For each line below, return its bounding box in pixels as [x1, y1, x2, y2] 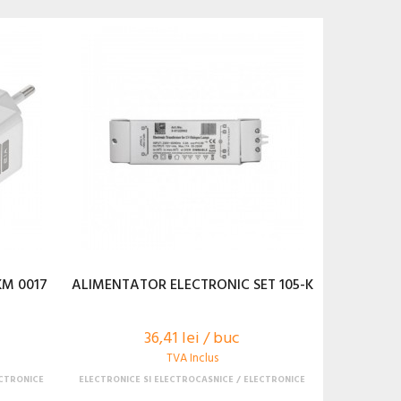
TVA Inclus [166, 349, 218, 368]
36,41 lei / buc [144, 326, 241, 352]
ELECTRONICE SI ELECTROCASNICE [79, 372, 235, 387]
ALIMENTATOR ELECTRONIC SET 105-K [71, 274, 313, 297]
